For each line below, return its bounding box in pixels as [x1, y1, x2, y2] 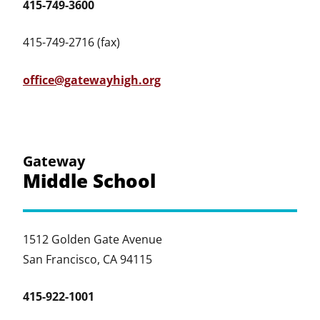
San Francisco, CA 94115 [23, 251, 152, 268]
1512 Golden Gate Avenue [23, 231, 162, 248]
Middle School [23, 168, 156, 194]
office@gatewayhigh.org [23, 72, 161, 89]
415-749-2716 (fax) [23, 34, 120, 50]
